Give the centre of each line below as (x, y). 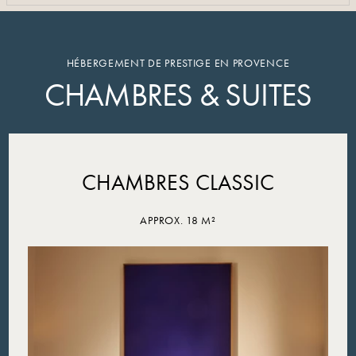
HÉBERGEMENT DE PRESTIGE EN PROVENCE (178, 63)
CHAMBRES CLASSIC (178, 183)
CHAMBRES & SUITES (178, 95)
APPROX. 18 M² (178, 221)
